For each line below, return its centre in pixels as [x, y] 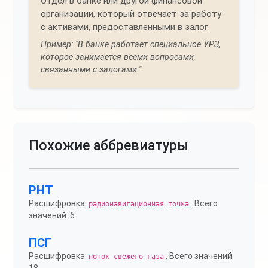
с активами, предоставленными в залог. [125, 27]
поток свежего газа [126, 257]
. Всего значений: [199, 256]
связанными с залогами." [91, 70]
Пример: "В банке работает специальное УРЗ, [131, 45]
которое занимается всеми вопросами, [118, 57]
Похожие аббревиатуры [109, 145]
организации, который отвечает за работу [131, 14]
